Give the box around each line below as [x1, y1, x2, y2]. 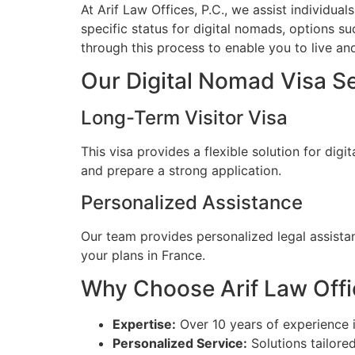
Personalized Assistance [81, 190, 303, 214]
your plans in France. [81, 246, 205, 263]
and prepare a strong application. [81, 162, 281, 179]
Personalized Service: [113, 335, 247, 352]
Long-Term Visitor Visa [81, 106, 288, 130]
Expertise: [113, 316, 176, 333]
